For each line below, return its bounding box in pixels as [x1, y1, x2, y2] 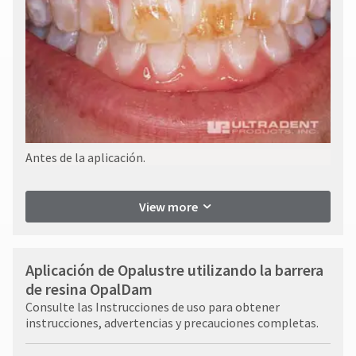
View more [139, 198, 198, 215]
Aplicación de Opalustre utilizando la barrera [25, 259, 323, 280]
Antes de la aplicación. [25, 149, 145, 165]
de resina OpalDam [25, 278, 153, 299]
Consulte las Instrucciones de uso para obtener [25, 298, 280, 315]
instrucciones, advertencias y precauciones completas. [25, 314, 319, 331]
